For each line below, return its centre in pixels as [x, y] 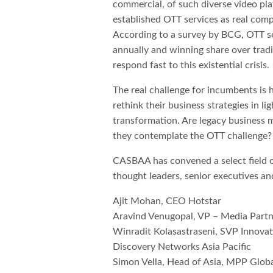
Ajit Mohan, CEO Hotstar [167, 201]
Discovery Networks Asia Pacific [182, 247]
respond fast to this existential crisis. [191, 66]
